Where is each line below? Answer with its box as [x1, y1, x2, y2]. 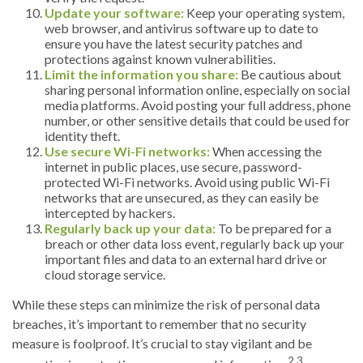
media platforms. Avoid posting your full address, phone [45, 96, 351, 113]
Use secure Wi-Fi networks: [45, 143, 210, 159]
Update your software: [45, 4, 184, 20]
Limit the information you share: [45, 66, 238, 82]
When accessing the [210, 143, 322, 159]
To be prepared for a [216, 220, 331, 236]
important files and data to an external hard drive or [45, 250, 327, 267]
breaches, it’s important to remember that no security [12, 315, 306, 331]
